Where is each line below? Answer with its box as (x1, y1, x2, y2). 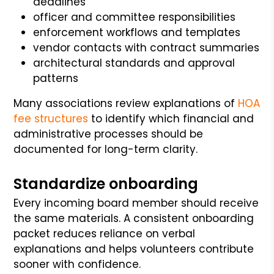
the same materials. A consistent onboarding (13, 210, 254, 226)
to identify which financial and (88, 111, 254, 126)
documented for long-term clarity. (13, 141, 198, 157)
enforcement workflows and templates (33, 24, 241, 40)
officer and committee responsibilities (33, 9, 236, 24)
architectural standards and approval (33, 55, 235, 70)
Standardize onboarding (13, 173, 199, 194)
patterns (33, 70, 79, 86)
